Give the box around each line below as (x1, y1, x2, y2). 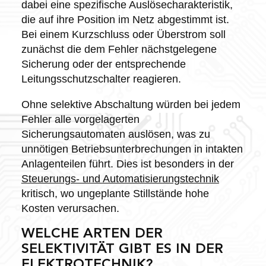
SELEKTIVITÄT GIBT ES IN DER (21, 242, 223, 256)
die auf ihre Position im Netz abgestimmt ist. (21, 13, 229, 26)
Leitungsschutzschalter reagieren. (21, 72, 181, 85)
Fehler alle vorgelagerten (21, 113, 140, 125)
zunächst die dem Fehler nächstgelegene (21, 43, 217, 55)
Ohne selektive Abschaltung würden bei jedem (21, 98, 240, 110)
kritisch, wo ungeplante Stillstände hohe (21, 187, 209, 199)
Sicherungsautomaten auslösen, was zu (21, 128, 210, 140)
